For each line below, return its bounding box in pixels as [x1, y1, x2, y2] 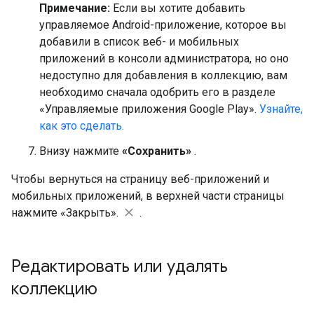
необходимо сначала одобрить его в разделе [39, 86, 275, 99]
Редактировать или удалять [11, 256, 228, 277]
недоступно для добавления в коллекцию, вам [39, 69, 287, 82]
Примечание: [39, 1, 110, 15]
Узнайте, [259, 102, 303, 116]
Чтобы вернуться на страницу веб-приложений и [11, 172, 269, 186]
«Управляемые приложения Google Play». [39, 102, 259, 116]
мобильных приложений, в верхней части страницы [11, 189, 285, 203]
